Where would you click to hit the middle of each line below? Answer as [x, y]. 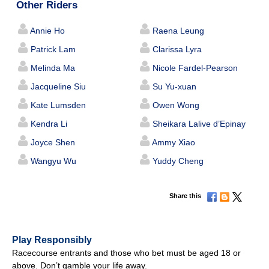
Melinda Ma [52, 68]
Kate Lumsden [57, 105]
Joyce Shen [52, 143]
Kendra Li [48, 124]
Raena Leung [177, 31]
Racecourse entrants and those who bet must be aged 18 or [126, 253]
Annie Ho [47, 31]
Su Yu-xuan [173, 87]
